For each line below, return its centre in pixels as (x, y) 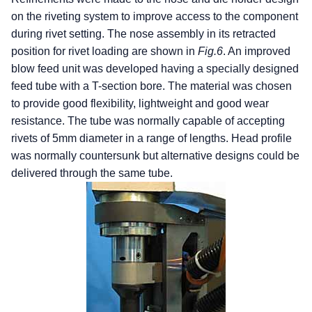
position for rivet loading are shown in (104, 51)
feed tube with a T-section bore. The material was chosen (151, 86)
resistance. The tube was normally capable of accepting (148, 120)
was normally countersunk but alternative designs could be (155, 155)
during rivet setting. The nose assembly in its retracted (143, 33)
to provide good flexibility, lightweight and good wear (140, 103)
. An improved (257, 51)
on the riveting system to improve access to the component (155, 16)
